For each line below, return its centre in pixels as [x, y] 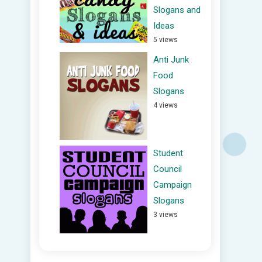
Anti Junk [171, 60]
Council [168, 169]
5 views [166, 40]
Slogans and [177, 10]
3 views [166, 215]
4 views [166, 105]
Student [168, 153]
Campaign [173, 185]
